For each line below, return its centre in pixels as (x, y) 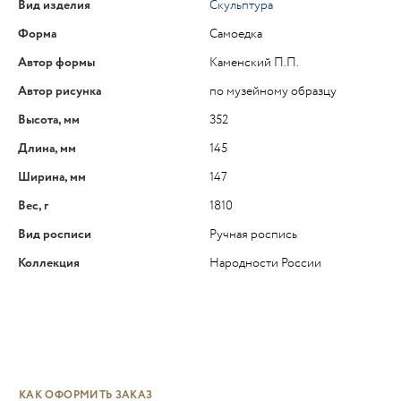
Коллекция (49, 264)
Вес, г (33, 206)
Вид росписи (55, 235)
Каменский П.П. (254, 63)
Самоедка (236, 34)
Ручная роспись (253, 235)
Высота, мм (49, 120)
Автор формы (56, 63)
